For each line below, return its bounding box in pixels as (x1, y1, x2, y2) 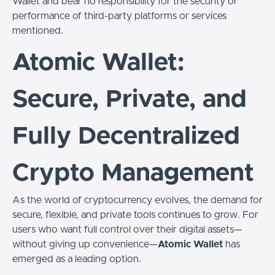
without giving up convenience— (12, 239, 158, 249)
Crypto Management (12, 161, 254, 185)
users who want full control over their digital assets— (12, 225, 242, 234)
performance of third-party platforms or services (12, 11, 227, 21)
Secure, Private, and (12, 87, 247, 112)
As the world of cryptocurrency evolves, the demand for (12, 195, 263, 205)
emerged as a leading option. (12, 254, 141, 264)
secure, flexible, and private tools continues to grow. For (12, 210, 258, 220)
